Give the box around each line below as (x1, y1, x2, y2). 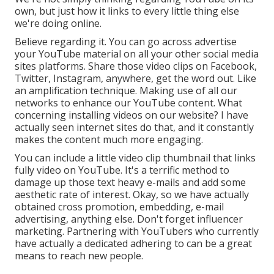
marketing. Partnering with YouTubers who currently (15, 224, 259, 238)
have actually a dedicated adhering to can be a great (15, 236, 252, 250)
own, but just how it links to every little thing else (15, 4, 239, 18)
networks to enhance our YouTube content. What (15, 95, 242, 109)
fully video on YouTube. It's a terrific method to (15, 163, 229, 177)
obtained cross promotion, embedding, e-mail (15, 199, 224, 213)
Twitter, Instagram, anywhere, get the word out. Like (15, 71, 256, 85)
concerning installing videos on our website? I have (15, 108, 248, 122)
